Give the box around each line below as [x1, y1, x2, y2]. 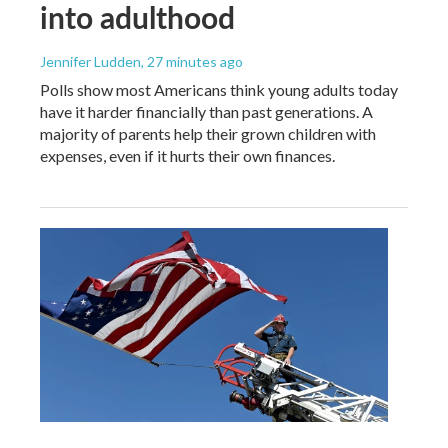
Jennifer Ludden [40, 52, 141, 70]
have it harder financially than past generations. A [40, 101, 373, 121]
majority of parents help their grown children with [40, 123, 376, 143]
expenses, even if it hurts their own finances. [40, 145, 335, 165]
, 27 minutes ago [141, 52, 243, 70]
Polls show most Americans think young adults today [40, 79, 398, 99]
